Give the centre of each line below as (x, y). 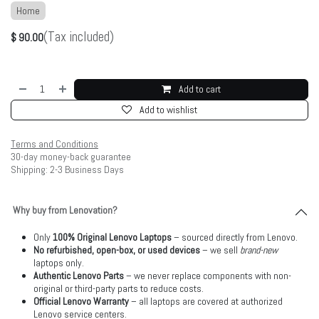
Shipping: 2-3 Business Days (67, 169)
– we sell (220, 250)
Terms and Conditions (54, 144)
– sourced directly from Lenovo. (235, 237)
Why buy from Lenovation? (65, 210)
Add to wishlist (168, 110)
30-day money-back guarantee (71, 157)
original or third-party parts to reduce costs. (119, 288)
